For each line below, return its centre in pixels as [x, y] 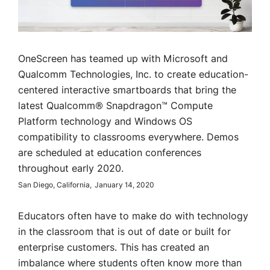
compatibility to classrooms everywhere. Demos [128, 137]
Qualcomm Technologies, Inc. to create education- [133, 75]
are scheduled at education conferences [110, 153]
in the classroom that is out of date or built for [124, 232]
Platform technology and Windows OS [105, 122]
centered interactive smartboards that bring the [127, 90]
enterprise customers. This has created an [114, 248]
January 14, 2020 [124, 185]
